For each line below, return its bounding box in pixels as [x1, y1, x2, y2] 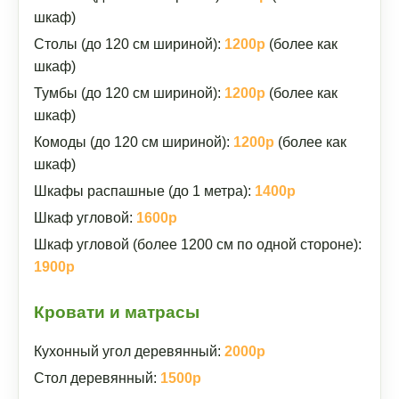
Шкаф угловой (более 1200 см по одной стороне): [34, 237, 362, 252]
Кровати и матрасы [34, 303, 199, 322]
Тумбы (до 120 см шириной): [34, 85, 224, 101]
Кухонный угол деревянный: [34, 344, 224, 359]
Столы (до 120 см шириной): [34, 37, 224, 52]
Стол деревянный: [34, 370, 160, 386]
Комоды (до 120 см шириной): [34, 134, 233, 150]
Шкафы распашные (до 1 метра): [34, 183, 255, 199]
